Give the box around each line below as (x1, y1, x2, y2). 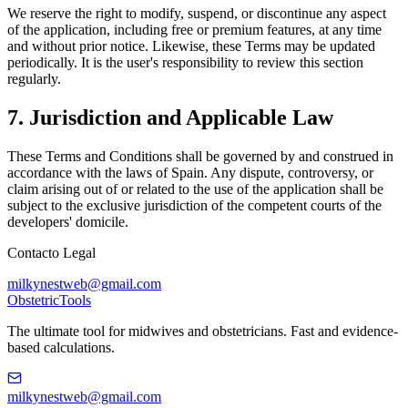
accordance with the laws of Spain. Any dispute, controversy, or (7, 164, 373, 180)
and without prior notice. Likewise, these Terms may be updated (7, 38, 375, 55)
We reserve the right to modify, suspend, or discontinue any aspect (7, 5, 386, 22)
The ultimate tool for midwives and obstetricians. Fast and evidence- (7, 322, 398, 339)
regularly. (7, 71, 61, 87)
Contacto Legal (7, 244, 96, 260)
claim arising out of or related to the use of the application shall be (7, 180, 383, 197)
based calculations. (7, 339, 115, 355)
